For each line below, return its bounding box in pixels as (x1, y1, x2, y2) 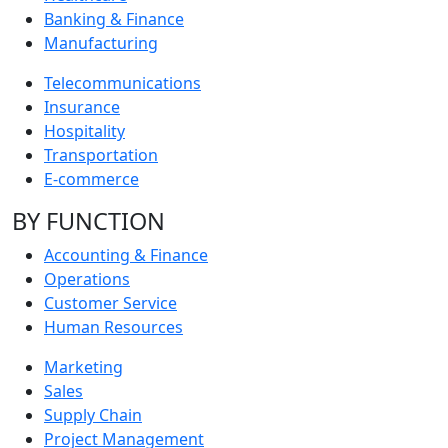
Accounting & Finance (44, 244, 208, 267)
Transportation (44, 144, 158, 167)
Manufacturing (44, 32, 158, 55)
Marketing (44, 356, 123, 379)
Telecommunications (44, 72, 201, 95)
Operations (44, 268, 130, 291)
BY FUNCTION (12, 205, 165, 238)
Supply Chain (44, 404, 142, 427)
